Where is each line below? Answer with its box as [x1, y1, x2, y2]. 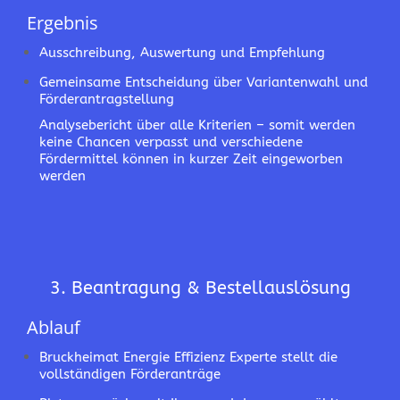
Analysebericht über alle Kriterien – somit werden [39, 117, 355, 133]
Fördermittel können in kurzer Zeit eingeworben [39, 151, 343, 167]
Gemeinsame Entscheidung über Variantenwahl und [39, 74, 368, 90]
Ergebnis [27, 11, 98, 35]
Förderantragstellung [39, 91, 174, 107]
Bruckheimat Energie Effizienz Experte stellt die [39, 349, 337, 365]
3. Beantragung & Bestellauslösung [49, 278, 351, 298]
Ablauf [27, 315, 80, 339]
